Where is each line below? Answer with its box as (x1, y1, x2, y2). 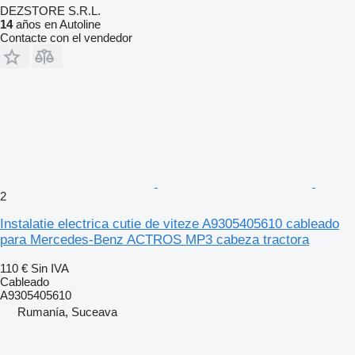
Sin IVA (31, 261, 69, 275)
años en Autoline (13, 17, 101, 31)
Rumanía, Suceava (17, 304, 117, 319)
